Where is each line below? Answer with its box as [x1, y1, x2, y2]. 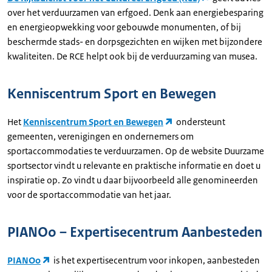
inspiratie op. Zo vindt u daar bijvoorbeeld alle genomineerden [7, 174, 258, 186]
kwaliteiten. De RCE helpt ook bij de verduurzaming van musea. [7, 50, 257, 62]
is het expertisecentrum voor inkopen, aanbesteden [52, 254, 260, 266]
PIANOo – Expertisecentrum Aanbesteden [7, 223, 262, 241]
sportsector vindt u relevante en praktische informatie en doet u [7, 160, 260, 171]
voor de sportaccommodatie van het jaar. [7, 189, 171, 200]
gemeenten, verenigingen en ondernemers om [7, 131, 194, 142]
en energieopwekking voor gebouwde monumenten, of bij [7, 21, 241, 33]
